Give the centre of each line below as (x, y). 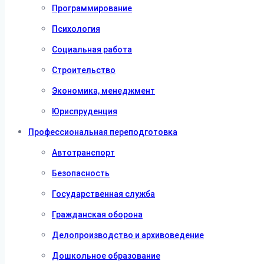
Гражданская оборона (97, 214)
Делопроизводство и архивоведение (128, 235)
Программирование (92, 8)
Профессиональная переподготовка (103, 132)
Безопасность (81, 173)
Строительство (84, 70)
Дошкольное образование (106, 256)
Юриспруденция (85, 111)
